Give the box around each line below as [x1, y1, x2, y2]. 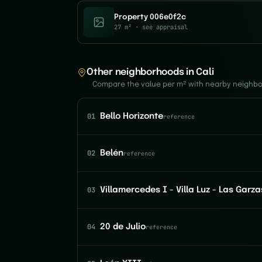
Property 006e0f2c [114, 13, 186, 21]
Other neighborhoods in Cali [87, 67, 214, 77]
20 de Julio [100, 223, 146, 231]
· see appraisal [132, 23, 188, 31]
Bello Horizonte [100, 112, 163, 120]
